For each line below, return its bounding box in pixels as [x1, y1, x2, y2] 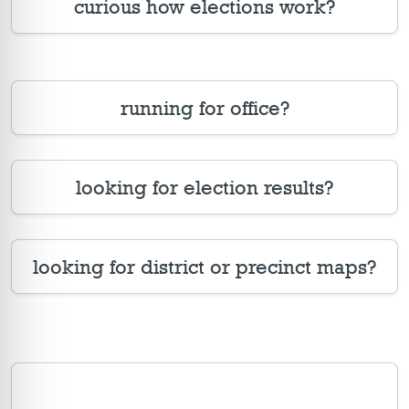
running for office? [120, 95, 289, 120]
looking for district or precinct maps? [33, 254, 376, 278]
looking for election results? [76, 174, 333, 199]
